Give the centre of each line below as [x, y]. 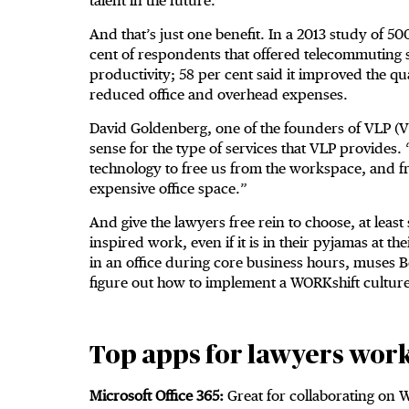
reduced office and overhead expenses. [219, 95]
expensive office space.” [168, 189]
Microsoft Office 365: [158, 396]
